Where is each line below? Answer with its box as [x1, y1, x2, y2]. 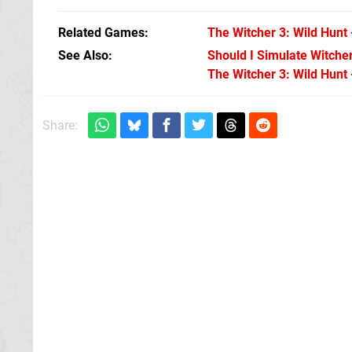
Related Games [58, 24, 145, 40]
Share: [42, 117, 78, 133]
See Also [58, 47, 108, 63]
